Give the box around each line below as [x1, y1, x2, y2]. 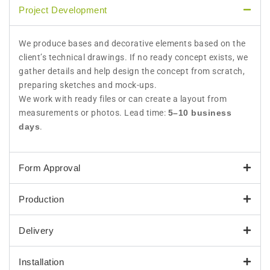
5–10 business [168, 107, 231, 118]
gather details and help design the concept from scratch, [19, 66, 245, 76]
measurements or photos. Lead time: [19, 107, 168, 118]
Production [19, 193, 64, 204]
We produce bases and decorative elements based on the [19, 38, 246, 48]
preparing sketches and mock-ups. [19, 80, 157, 90]
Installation [19, 256, 64, 267]
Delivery [19, 225, 54, 236]
